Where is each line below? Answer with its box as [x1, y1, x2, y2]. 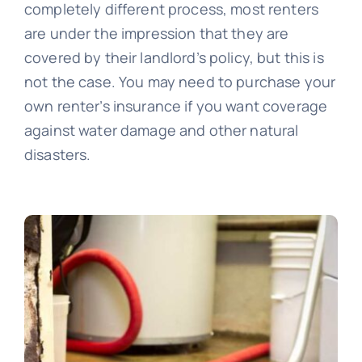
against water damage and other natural [23, 120, 299, 141]
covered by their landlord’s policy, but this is [23, 48, 324, 68]
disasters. [23, 145, 91, 165]
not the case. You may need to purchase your [23, 72, 336, 92]
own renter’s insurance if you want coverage [23, 96, 328, 116]
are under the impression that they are [23, 23, 289, 44]
